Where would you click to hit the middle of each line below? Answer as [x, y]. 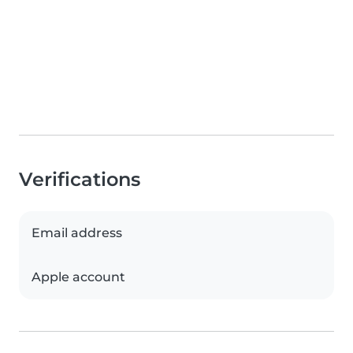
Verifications [80, 180]
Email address [77, 233]
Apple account [78, 277]
